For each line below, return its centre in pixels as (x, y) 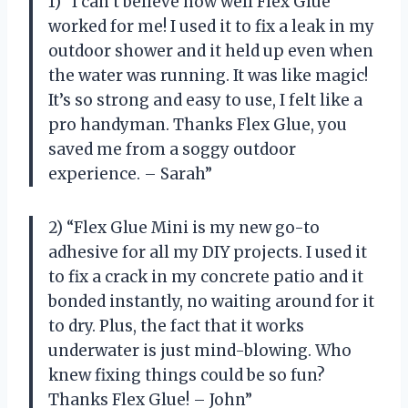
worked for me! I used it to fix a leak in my (211, 26)
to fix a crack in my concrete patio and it (206, 276)
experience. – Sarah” (130, 173)
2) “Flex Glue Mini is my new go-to (184, 227)
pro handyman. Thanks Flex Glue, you (198, 124)
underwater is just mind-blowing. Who (200, 350)
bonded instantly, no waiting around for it (211, 301)
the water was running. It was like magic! (208, 75)
